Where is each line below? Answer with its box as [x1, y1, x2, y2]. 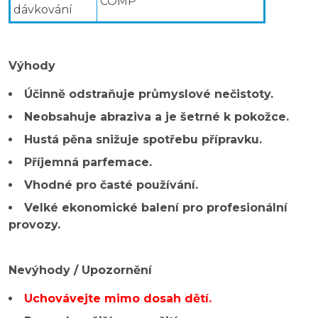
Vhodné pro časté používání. [24, 177, 198, 192]
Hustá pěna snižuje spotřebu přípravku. [24, 132, 262, 146]
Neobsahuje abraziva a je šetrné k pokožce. [24, 109, 289, 124]
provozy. [9, 217, 60, 231]
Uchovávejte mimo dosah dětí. [24, 291, 212, 305]
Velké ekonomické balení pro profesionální [24, 200, 287, 214]
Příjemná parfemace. [24, 155, 152, 169]
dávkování [13, 2, 72, 16]
